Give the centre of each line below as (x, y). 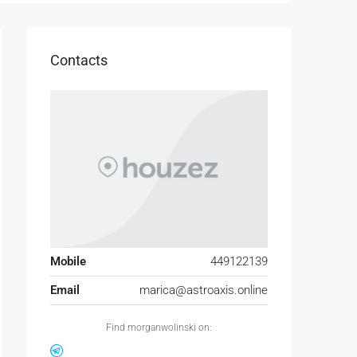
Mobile (68, 262)
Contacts (79, 60)
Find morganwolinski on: (159, 328)
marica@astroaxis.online (204, 290)
